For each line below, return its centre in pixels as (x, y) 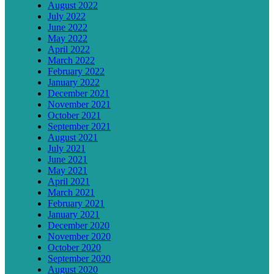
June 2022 (68, 27)
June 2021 (68, 159)
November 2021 (79, 104)
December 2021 (79, 93)
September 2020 (79, 258)
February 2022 (76, 71)
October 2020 (74, 247)
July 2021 (67, 148)
